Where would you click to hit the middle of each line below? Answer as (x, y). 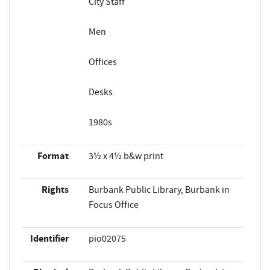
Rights (55, 190)
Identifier (49, 238)
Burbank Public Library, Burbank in (159, 190)
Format (53, 156)
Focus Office (113, 205)
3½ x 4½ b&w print (126, 156)
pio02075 (107, 238)
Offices (102, 62)
